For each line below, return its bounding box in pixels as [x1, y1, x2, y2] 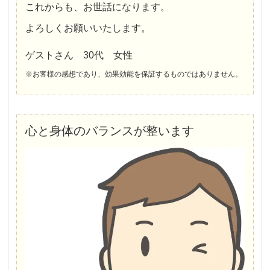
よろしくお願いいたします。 [25, 22, 151, 33]
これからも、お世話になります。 [25, 1, 171, 12]
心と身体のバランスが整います [25, 124, 195, 137]
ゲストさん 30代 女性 [25, 49, 133, 60]
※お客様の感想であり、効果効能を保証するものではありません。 [25, 69, 243, 78]
